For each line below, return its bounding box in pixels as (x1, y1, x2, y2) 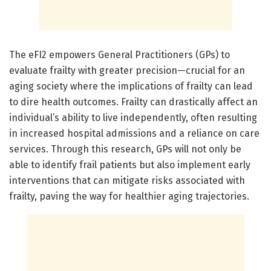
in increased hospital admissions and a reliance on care (9, 128, 260, 140)
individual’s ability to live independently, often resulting (9, 112, 257, 124)
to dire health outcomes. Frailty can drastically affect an (9, 96, 258, 108)
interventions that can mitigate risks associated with (9, 175, 245, 187)
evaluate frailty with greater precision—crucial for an (9, 65, 245, 77)
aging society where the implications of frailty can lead (9, 80, 253, 93)
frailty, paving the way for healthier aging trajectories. (9, 191, 249, 203)
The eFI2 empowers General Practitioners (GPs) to (9, 49, 230, 61)
